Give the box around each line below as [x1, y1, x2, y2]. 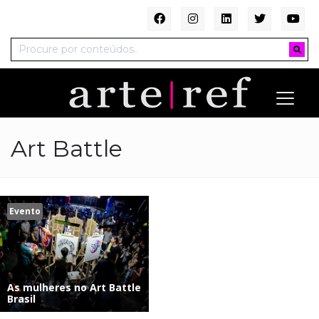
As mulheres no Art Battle [7, 280, 141, 294]
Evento [9, 205, 41, 218]
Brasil [7, 291, 36, 305]
